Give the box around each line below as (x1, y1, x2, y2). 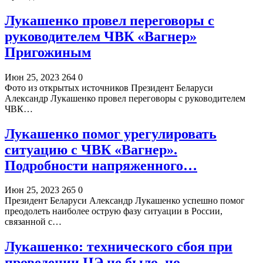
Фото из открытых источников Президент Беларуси (5, 82, 213, 93)
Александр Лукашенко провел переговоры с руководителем (5, 93, 245, 103)
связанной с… (5, 217, 62, 227)
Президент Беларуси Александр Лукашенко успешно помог (5, 195, 245, 206)
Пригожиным (5, 44, 91, 60)
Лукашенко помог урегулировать (5, 126, 217, 141)
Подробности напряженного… (5, 157, 197, 173)
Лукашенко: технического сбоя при (5, 239, 232, 255)
